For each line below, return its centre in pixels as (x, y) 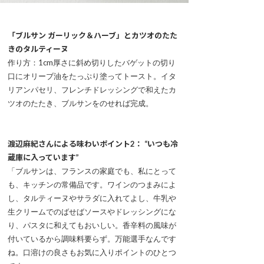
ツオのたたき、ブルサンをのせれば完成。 (80, 103)
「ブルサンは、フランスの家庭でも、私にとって (92, 171)
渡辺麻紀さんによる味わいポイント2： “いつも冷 (93, 144)
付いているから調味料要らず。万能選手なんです (92, 239)
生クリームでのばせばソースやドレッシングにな (92, 212)
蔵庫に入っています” (43, 158)
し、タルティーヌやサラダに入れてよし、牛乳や (92, 198)
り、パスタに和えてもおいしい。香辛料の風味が (92, 225)
